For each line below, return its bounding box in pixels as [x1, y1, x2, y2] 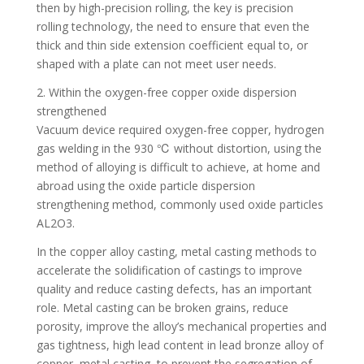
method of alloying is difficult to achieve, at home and [36, 158, 320, 175]
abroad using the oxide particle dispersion [36, 177, 255, 193]
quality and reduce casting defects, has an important [36, 280, 312, 297]
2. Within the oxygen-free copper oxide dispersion [36, 84, 297, 100]
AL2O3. [36, 214, 75, 231]
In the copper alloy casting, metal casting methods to [36, 243, 317, 259]
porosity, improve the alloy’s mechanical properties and [36, 318, 327, 334]
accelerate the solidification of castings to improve [36, 262, 302, 278]
